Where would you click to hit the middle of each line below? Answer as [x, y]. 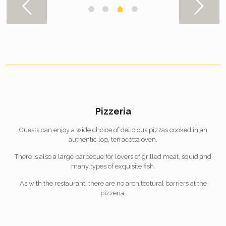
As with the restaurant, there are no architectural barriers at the [113, 184]
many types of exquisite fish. [113, 166]
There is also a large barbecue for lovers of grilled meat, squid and [113, 157]
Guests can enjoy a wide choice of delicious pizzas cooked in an [113, 130]
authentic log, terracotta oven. [113, 140]
